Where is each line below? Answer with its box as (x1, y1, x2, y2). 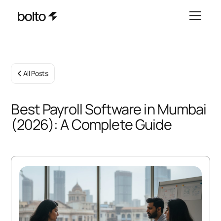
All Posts (23, 69, 48, 78)
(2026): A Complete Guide (11, 114, 172, 134)
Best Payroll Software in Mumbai (11, 99, 207, 119)
